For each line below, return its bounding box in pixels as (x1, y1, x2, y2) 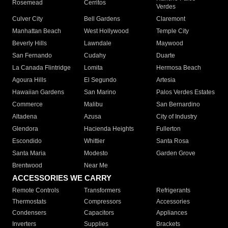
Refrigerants (156, 187, 190, 194)
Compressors (84, 198, 122, 206)
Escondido (12, 137, 42, 145)
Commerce (12, 101, 43, 108)
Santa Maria (12, 150, 46, 157)
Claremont (156, 15, 185, 23)
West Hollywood (84, 27, 129, 35)
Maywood (156, 40, 183, 47)
